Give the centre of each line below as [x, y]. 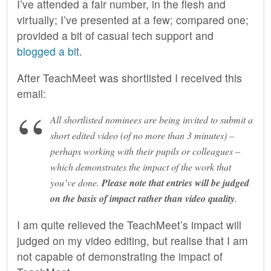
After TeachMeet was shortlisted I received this [129, 77]
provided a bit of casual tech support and [115, 36]
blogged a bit [48, 51]
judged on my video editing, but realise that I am [132, 241]
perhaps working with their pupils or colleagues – [145, 151]
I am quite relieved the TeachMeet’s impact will [129, 225]
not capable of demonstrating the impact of [120, 256]
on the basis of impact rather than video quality [142, 199]
